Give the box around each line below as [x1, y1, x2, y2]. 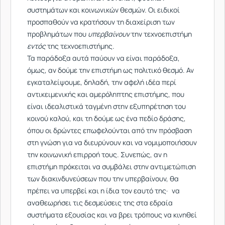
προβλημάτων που [27, 29, 88, 39]
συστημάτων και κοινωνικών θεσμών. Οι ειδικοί [27, 5, 180, 15]
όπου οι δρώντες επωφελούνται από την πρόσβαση [27, 126, 192, 135]
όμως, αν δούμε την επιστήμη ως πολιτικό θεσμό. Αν [27, 65, 194, 75]
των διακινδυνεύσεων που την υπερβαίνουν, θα [27, 174, 179, 183]
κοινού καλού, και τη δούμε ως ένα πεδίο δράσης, [27, 114, 186, 123]
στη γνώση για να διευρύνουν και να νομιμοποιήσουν [27, 138, 197, 147]
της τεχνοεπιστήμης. [46, 41, 115, 51]
